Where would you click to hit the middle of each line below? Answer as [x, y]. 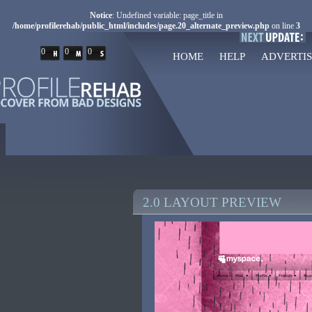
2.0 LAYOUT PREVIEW [212, 202]
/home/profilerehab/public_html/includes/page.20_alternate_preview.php [141, 26]
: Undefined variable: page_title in [167, 15]
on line [282, 26]
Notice [101, 15]
